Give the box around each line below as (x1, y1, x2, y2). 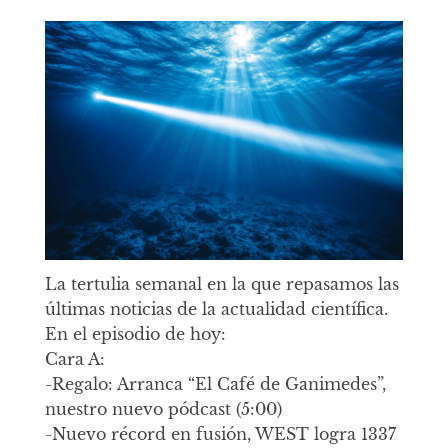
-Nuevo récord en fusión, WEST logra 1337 (44, 424, 396, 445)
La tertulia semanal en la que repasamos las (44, 274, 399, 295)
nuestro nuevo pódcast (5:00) (44, 399, 282, 420)
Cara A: (44, 349, 105, 370)
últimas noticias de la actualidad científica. (44, 299, 388, 320)
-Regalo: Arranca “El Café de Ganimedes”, (44, 374, 386, 395)
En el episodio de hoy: (44, 324, 226, 345)
